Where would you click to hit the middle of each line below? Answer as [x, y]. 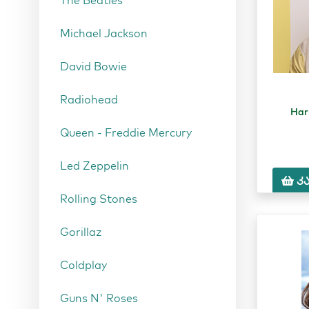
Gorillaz [81, 232]
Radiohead [89, 99]
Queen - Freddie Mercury [126, 132]
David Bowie [93, 66]
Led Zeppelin [94, 166]
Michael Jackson [104, 33]
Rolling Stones [99, 199]
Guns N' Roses [99, 298]
